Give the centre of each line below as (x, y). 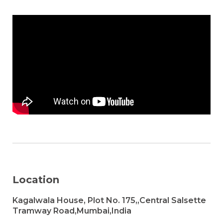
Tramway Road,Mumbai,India (72, 211)
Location (36, 180)
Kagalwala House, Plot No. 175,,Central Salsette (109, 200)
